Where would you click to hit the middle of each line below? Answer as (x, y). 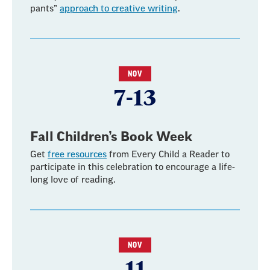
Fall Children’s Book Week (111, 137)
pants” (45, 9)
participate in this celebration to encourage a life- (133, 167)
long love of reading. (73, 180)
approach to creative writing (119, 9)
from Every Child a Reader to (168, 155)
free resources (77, 155)
